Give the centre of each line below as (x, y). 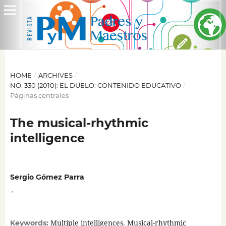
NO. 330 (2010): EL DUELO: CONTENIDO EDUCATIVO (95, 85)
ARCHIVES (55, 75)
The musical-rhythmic (79, 123)
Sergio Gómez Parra (47, 177)
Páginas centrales (39, 95)
